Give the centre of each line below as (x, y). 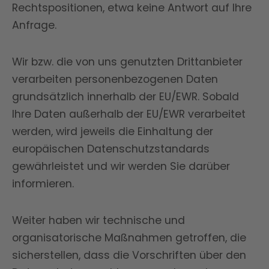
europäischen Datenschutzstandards (111, 149)
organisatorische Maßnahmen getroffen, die (129, 238)
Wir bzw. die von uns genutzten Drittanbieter (127, 62)
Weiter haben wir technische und (98, 220)
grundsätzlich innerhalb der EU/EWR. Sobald (125, 97)
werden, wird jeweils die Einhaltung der (113, 131)
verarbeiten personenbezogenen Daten (115, 79)
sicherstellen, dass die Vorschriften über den (129, 255)
